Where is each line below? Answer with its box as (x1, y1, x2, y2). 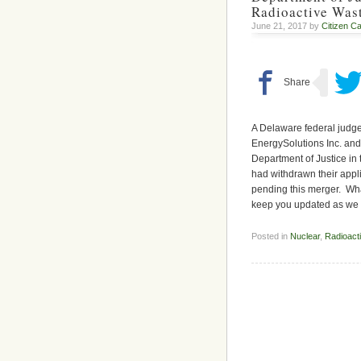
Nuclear (290, 230, 320, 241)
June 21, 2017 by (251, 21, 322, 31)
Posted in (251, 230, 290, 241)
